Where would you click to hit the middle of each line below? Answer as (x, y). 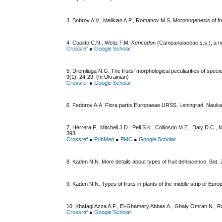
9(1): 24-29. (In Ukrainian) (98, 77)
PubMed (104, 139)
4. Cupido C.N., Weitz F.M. (99, 43)
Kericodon (144, 43)
